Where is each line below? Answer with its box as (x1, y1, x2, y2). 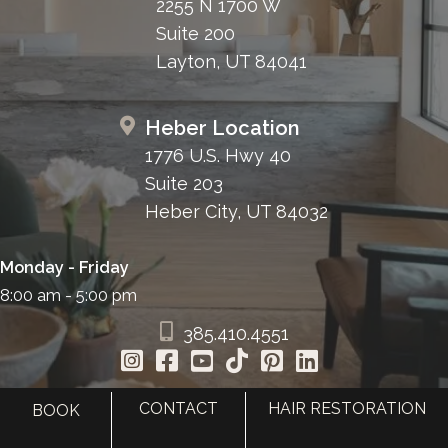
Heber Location (145, 116, 300, 141)
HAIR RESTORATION (268, 399, 427, 419)
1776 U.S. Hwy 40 (145, 145, 291, 167)
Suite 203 (145, 173, 223, 195)
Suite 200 (155, 23, 235, 45)
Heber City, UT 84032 (145, 201, 328, 223)
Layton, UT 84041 (155, 51, 307, 73)
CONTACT (139, 399, 219, 419)
